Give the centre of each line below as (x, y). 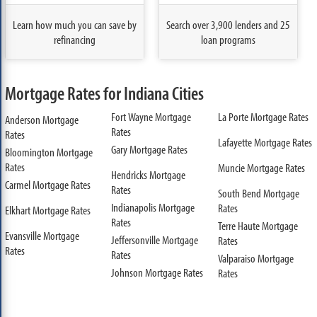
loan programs (229, 40)
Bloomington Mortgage (48, 151)
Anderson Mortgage (41, 119)
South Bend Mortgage (258, 192)
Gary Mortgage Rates (150, 149)
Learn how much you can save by (74, 25)
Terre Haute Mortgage (258, 225)
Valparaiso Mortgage (255, 258)
